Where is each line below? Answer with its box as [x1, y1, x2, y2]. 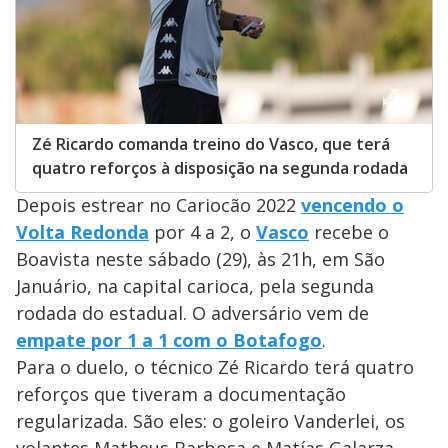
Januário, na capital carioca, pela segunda [16, 273, 374, 298]
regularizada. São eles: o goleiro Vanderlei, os [16, 408, 405, 433]
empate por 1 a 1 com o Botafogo [16, 327, 322, 352]
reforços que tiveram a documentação [16, 381, 346, 406]
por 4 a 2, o [149, 219, 256, 244]
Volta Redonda [16, 219, 149, 244]
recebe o [309, 219, 389, 244]
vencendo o [301, 192, 404, 217]
